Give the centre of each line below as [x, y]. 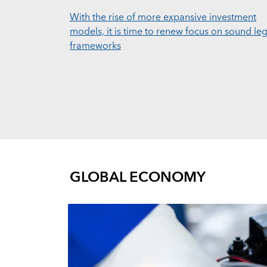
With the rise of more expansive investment [163, 17]
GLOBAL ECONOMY [138, 178]
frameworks [95, 46]
